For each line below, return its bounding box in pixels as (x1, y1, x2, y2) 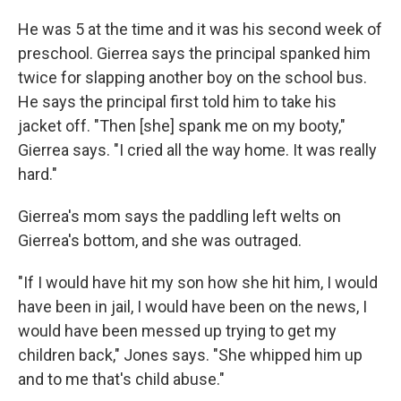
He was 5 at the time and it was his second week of (18, 20, 382, 38)
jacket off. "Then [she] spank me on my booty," (18, 116, 346, 135)
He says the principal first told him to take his (18, 92, 337, 111)
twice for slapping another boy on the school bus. (18, 68, 367, 87)
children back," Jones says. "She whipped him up (18, 346, 363, 364)
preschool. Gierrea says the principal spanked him (18, 44, 371, 63)
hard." (18, 165, 57, 183)
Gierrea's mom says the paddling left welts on (18, 207, 341, 226)
